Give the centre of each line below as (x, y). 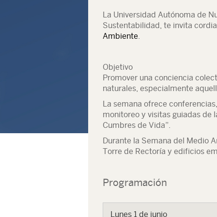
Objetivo (118, 67)
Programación (135, 182)
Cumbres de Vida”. (137, 125)
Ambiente (120, 36)
